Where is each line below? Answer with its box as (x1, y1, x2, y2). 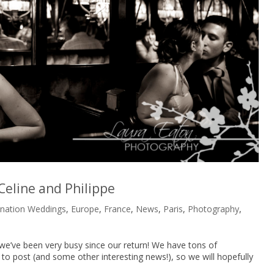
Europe (71, 202, 100, 215)
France (104, 202, 131, 215)
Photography (188, 202, 240, 215)
